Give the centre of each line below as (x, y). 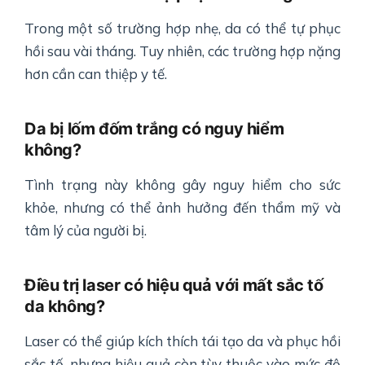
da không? (65, 307)
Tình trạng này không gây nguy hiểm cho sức (182, 185)
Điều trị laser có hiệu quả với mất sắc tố (174, 286)
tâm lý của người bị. (86, 231)
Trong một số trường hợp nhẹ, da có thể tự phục (182, 29)
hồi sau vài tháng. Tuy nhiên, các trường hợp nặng (182, 51)
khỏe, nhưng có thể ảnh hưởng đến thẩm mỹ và (182, 208)
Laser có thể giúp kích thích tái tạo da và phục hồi (182, 341)
